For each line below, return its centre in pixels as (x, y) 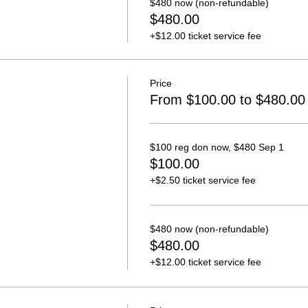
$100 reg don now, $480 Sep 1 (217, 147)
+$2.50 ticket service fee (202, 180)
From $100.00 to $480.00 (227, 100)
